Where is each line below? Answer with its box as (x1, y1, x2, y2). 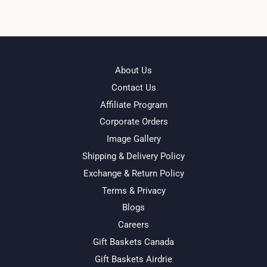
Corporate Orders (99, 116, 168, 128)
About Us (115, 65, 152, 76)
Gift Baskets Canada (93, 236, 174, 247)
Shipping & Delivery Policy (82, 150, 185, 162)
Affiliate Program (100, 99, 167, 110)
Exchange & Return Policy (83, 167, 184, 179)
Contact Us (111, 82, 156, 93)
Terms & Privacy (101, 185, 166, 196)
